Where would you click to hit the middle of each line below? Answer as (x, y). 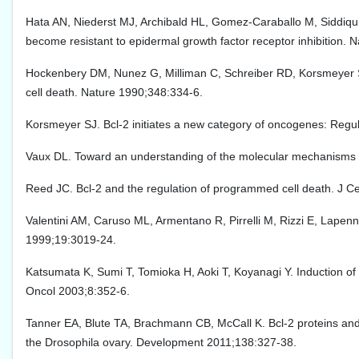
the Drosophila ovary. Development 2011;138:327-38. (161, 343)
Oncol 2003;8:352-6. (78, 291)
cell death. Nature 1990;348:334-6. (114, 93)
